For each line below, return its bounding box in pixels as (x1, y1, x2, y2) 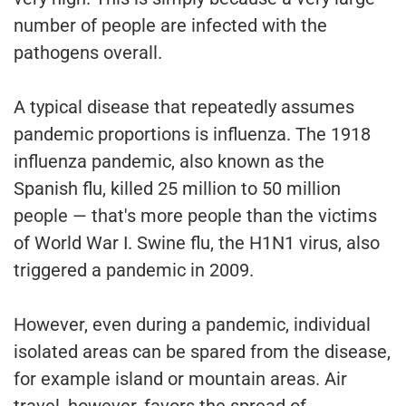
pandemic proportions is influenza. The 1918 (14, 123, 371, 146)
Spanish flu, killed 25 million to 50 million (14, 178, 341, 200)
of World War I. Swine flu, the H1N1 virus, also (14, 232, 380, 255)
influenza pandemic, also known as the (14, 150, 324, 173)
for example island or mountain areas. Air (14, 368, 347, 391)
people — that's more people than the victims (14, 205, 377, 227)
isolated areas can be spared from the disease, (14, 341, 391, 363)
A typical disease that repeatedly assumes (14, 96, 354, 119)
